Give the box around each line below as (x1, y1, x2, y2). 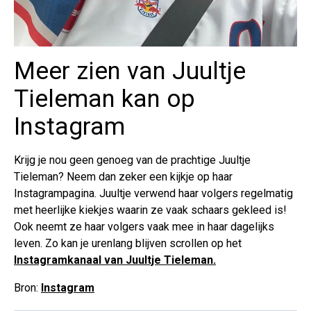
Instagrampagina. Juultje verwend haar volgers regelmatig (14, 186, 293, 200)
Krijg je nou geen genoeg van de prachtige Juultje (14, 153, 251, 167)
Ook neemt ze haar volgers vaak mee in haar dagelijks (14, 219, 274, 233)
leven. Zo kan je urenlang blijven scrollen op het (14, 236, 242, 250)
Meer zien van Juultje (14, 56, 246, 85)
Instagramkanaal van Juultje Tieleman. (14, 253, 216, 267)
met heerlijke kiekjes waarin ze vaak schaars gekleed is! (14, 203, 287, 217)
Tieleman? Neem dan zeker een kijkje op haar (14, 169, 233, 183)
